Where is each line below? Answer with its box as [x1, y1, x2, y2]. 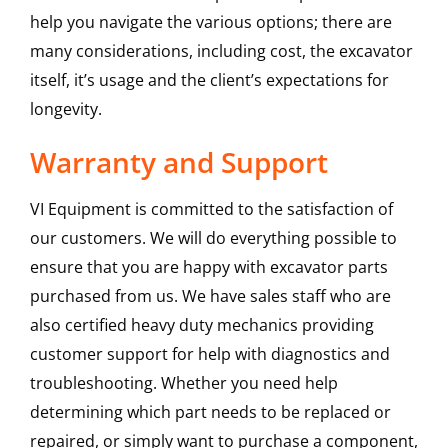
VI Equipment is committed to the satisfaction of [29, 198, 393, 221]
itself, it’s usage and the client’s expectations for [29, 69, 389, 92]
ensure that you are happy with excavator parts [29, 256, 388, 279]
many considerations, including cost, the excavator [29, 40, 413, 63]
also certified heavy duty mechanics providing [29, 314, 374, 337]
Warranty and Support [29, 143, 328, 182]
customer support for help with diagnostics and [29, 343, 390, 366]
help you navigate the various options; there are [29, 11, 392, 34]
